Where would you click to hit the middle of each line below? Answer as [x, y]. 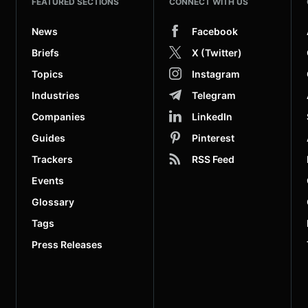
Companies [58, 116]
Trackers [52, 159]
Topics [47, 74]
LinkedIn [212, 116]
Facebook [215, 31]
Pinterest [213, 137]
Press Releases [67, 244]
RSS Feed [213, 159]
